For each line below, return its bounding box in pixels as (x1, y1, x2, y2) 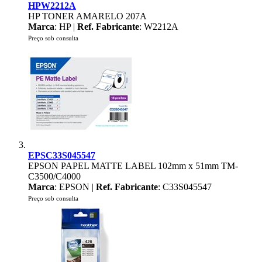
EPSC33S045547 (28, 150, 95, 160)
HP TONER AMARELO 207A (28, 11, 147, 21)
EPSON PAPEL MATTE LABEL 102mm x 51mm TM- (28, 161, 238, 171)
